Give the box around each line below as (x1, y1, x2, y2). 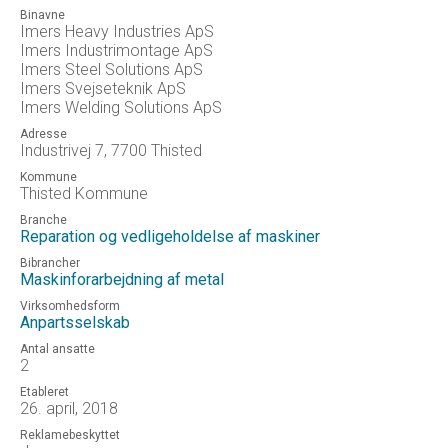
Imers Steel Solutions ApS (20, 60, 203, 79)
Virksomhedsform (20, 299, 120, 313)
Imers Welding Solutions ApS (20, 98, 222, 117)
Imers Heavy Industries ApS (20, 22, 214, 41)
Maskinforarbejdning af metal (20, 270, 224, 289)
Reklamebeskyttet (20, 428, 120, 442)
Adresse (20, 127, 67, 141)
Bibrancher (20, 256, 80, 270)
